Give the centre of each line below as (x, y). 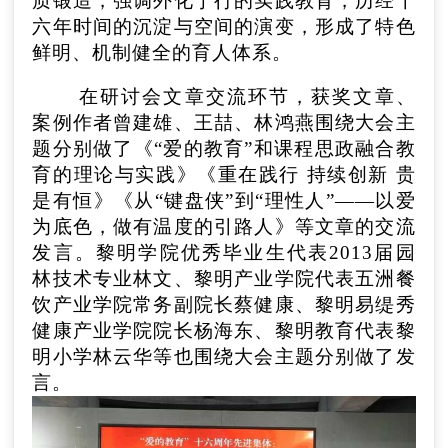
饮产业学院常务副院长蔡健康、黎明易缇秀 (224, 304)
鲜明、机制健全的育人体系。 (162, 52)
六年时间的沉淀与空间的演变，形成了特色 (224, 26)
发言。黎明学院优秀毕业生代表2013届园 (224, 252)
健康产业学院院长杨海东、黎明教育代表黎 (224, 330)
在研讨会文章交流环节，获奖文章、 (247, 96)
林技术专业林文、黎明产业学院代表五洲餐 (224, 278)
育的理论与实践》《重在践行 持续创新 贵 (224, 174)
